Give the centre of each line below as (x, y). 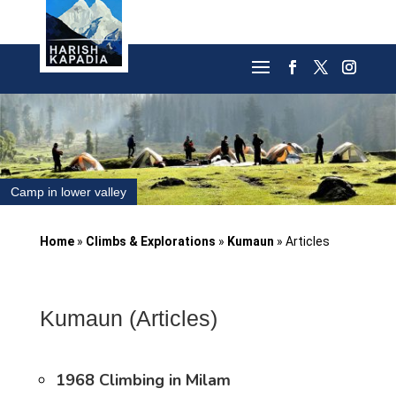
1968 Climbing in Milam (143, 380)
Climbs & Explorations (150, 241)
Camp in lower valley (69, 192)
